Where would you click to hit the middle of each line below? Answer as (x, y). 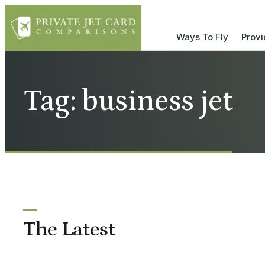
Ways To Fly (202, 37)
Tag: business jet (128, 101)
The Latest (69, 230)
